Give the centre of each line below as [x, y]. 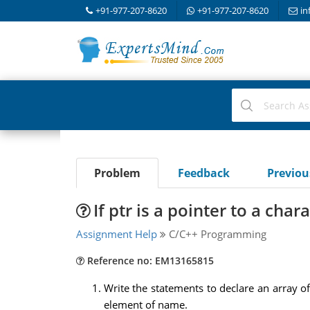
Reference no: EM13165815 [149, 261]
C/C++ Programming [216, 234]
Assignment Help [116, 234]
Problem [117, 173]
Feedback [203, 173]
